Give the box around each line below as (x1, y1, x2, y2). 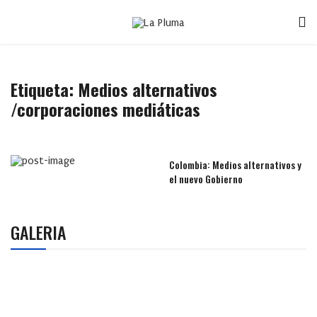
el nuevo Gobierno (169, 171, 243, 186)
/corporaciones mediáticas (11, 96, 200, 122)
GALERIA (11, 219, 67, 245)
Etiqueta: (11, 76, 78, 102)
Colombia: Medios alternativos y (169, 157, 301, 172)
